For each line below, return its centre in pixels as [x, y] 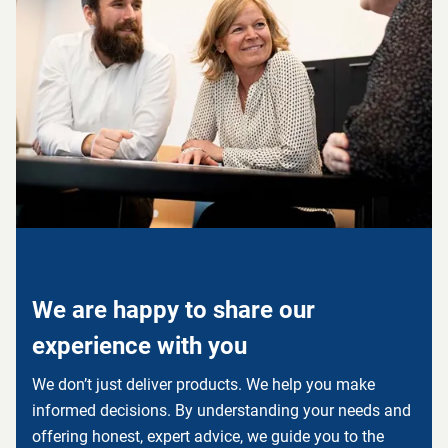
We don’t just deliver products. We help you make [203, 384]
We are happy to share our [173, 310]
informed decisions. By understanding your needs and [221, 410]
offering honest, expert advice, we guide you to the [208, 436]
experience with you [139, 346]
